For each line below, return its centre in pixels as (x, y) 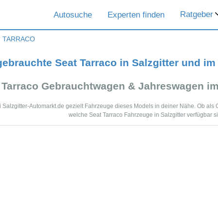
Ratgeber (197, 14)
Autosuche (73, 15)
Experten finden (136, 15)
